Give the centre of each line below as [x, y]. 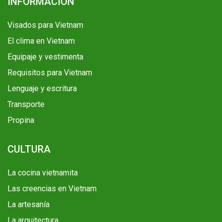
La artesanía [28, 205]
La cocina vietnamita [43, 173]
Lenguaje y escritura [42, 89]
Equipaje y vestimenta [45, 57]
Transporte [26, 105]
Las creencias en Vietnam [52, 189]
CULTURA [29, 149]
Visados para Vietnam [45, 25]
